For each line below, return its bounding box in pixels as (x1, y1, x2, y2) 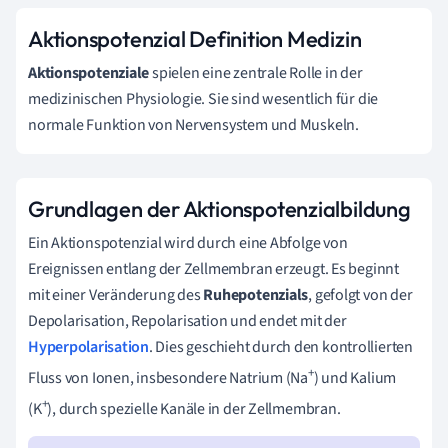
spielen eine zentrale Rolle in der (149, 61, 363, 84)
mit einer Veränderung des (28, 283, 204, 306)
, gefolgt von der (308, 283, 413, 306)
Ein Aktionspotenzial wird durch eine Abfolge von (28, 231, 348, 254)
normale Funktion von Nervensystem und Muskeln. (28, 113, 359, 136)
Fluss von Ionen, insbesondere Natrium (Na (28, 366, 308, 389)
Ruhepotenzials (203, 283, 309, 306)
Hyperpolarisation (28, 335, 149, 358)
